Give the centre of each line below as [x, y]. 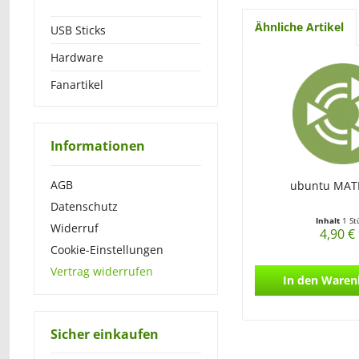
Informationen [98, 146]
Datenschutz [84, 206]
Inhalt [329, 220]
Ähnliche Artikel [299, 27]
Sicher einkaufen [105, 334]
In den [300, 280]
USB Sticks [78, 30]
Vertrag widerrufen [102, 271]
